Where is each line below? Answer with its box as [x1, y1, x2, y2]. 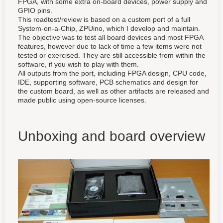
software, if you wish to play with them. [18, 60, 139, 68]
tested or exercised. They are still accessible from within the [18, 51, 206, 59]
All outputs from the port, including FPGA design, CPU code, [18, 69, 207, 77]
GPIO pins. [18, 6, 52, 14]
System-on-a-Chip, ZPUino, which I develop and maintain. [18, 24, 200, 32]
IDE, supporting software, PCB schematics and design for [18, 78, 198, 86]
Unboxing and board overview [18, 128, 205, 144]
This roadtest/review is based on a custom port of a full [18, 15, 190, 23]
